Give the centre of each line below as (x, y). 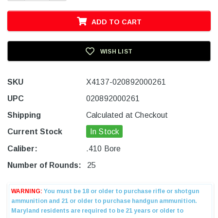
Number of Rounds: (44, 165)
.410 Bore (104, 149)
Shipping (24, 115)
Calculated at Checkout (127, 115)
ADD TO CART (116, 22)
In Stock (105, 132)
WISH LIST (116, 51)
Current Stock (35, 132)
